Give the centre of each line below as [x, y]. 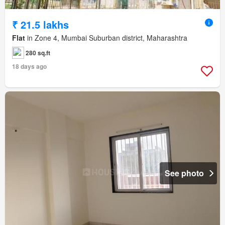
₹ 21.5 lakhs [40, 24]
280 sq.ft [38, 52]
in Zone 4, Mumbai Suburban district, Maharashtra [106, 37]
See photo [184, 173]
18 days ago [29, 66]
